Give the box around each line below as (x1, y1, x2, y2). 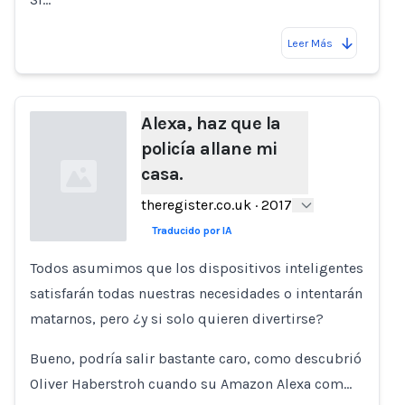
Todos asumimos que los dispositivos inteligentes (30, 259, 363, 277)
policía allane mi (141, 138, 278, 159)
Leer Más (287, 36, 333, 50)
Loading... (29, 272, 90, 289)
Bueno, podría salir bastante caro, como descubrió (30, 350, 362, 367)
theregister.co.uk (141, 196, 252, 213)
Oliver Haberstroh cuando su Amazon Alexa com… (30, 375, 352, 392)
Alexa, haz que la (141, 113, 281, 134)
